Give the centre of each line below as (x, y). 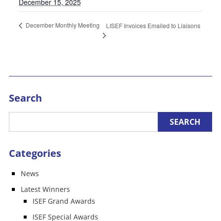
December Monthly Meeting (62, 25)
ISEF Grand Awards (64, 201)
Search (25, 98)
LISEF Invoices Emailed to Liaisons (153, 25)
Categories (35, 153)
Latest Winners (45, 189)
